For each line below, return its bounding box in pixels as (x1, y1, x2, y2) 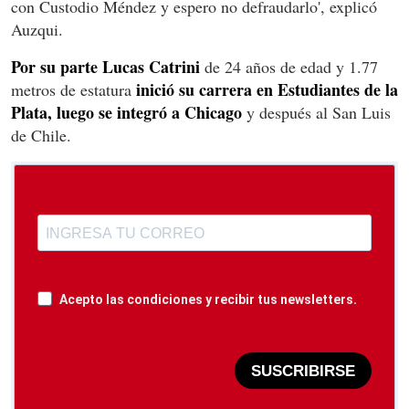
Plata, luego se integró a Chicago (11, 100, 242, 125)
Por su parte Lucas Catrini (11, 55, 200, 79)
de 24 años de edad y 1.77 (200, 56, 378, 79)
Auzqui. (11, 18, 63, 41)
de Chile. (11, 124, 71, 147)
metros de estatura (11, 79, 136, 101)
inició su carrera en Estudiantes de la (136, 78, 398, 102)
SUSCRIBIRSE (251, 362, 355, 380)
